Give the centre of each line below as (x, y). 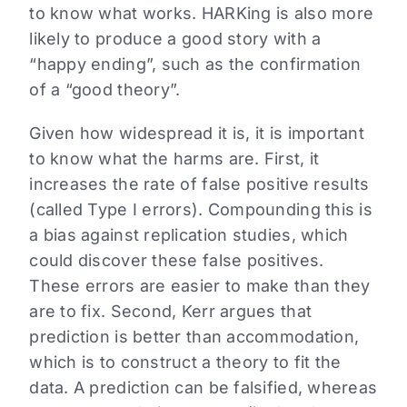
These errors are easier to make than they (200, 286)
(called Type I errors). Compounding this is (201, 210)
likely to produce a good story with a (175, 39)
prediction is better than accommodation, (194, 337)
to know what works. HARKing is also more (202, 14)
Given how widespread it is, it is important (197, 134)
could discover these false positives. (177, 261)
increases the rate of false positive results (199, 184)
